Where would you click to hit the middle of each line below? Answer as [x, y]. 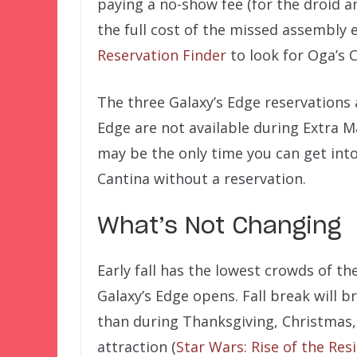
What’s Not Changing [219, 227]
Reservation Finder [162, 55]
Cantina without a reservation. [202, 178]
